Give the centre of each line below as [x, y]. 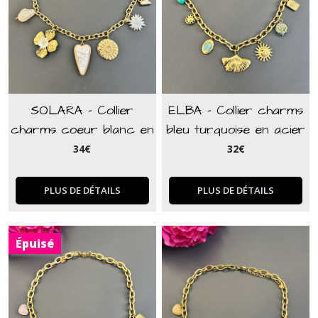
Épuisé [35, 243]
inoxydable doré [236, 149]
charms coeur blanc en [82, 130]
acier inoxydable [82, 149]
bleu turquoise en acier [236, 130]
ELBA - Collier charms [236, 110]
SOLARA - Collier [82, 110]
